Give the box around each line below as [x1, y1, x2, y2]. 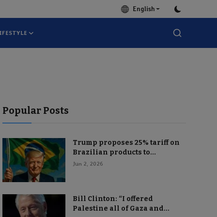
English [128, 5, 155, 13]
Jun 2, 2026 [72, 160, 103, 167]
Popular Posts [2, 105, 69, 116]
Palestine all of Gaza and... [72, 204, 170, 213]
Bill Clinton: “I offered [72, 195, 153, 203]
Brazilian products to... [72, 148, 156, 156]
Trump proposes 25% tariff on [72, 139, 180, 147]
